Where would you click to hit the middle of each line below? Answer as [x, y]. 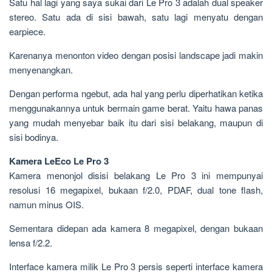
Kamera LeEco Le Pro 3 [59, 161]
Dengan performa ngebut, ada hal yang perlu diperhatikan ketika [136, 93]
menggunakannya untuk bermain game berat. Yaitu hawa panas [136, 108]
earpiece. [27, 32]
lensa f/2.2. [31, 243]
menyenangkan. [41, 70]
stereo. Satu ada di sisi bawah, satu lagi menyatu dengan [136, 17]
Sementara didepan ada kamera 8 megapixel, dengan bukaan [136, 228]
